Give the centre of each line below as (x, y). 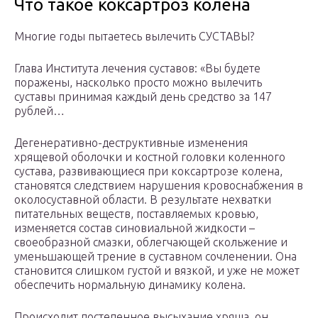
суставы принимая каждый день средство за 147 (143, 97)
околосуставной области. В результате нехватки (143, 200)
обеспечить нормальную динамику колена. (130, 285)
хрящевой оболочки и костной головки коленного (150, 157)
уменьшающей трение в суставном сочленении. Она (155, 257)
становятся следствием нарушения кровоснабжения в (159, 186)
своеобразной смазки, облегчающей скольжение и (151, 242)
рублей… (39, 111)
